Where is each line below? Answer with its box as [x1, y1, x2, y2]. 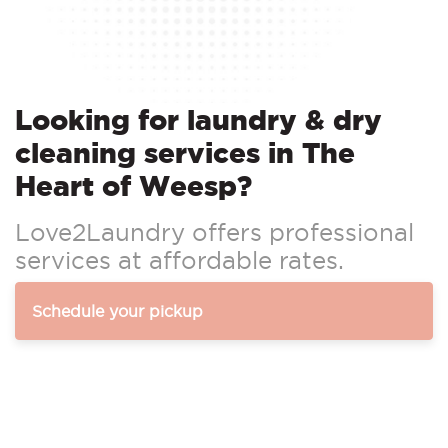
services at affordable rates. [15, 247, 344, 274]
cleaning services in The [15, 137, 355, 169]
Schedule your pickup [32, 302, 203, 321]
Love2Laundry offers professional [15, 219, 414, 246]
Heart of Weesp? [15, 170, 252, 202]
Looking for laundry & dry [15, 104, 382, 136]
